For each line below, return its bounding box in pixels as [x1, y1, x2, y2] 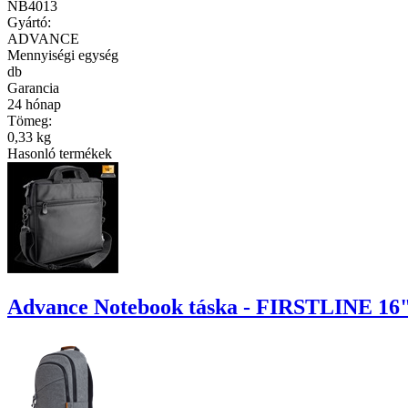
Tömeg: [7, 112, 52, 128]
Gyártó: [7, 14, 51, 30]
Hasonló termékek [7, 145, 112, 161]
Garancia [7, 79, 59, 96]
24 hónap [7, 96, 61, 112]
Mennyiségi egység [7, 46, 118, 63]
